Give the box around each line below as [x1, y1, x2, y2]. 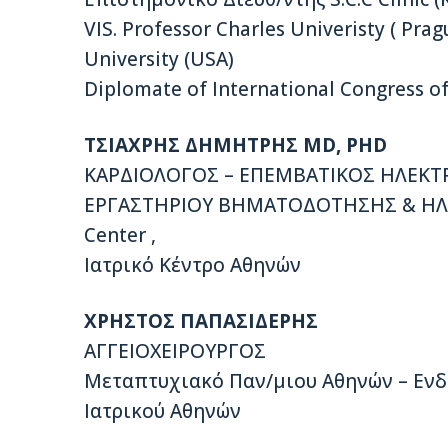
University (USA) [84, 46, 234, 73]
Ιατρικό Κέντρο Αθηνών [84, 252, 301, 279]
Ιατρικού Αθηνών [84, 398, 241, 425]
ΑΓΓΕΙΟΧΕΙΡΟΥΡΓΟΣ [84, 338, 266, 365]
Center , [84, 222, 156, 249]
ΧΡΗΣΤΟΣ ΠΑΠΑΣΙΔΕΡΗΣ [84, 308, 318, 335]
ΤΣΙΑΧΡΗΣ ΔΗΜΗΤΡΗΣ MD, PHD [84, 132, 387, 159]
